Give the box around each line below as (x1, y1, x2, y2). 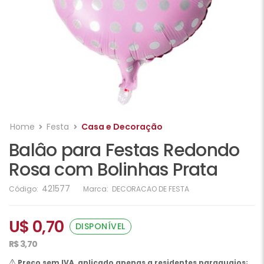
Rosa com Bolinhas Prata (9, 157, 217, 182)
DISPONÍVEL (75, 220, 126, 232)
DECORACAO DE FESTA (112, 183, 189, 194)
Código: (9, 183, 40, 194)
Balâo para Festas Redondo (9, 137, 240, 163)
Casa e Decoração (81, 120, 163, 133)
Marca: (81, 183, 110, 194)
